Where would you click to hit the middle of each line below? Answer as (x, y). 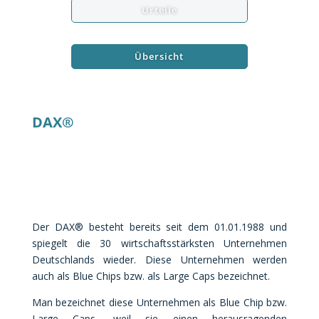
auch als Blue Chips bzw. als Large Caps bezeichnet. (151, 276)
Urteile (159, 10)
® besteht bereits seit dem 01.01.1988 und (181, 227)
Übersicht (159, 56)
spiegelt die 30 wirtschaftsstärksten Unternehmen (159, 243)
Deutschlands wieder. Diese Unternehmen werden (159, 260)
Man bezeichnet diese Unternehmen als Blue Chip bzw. (159, 302)
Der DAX (53, 227)
